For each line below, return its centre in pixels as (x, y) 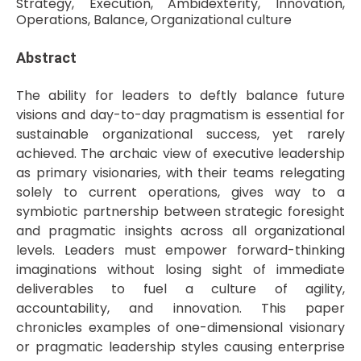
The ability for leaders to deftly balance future (180, 96)
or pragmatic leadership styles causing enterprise (180, 347)
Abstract (46, 58)
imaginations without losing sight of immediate (180, 270)
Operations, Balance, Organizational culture (154, 19)
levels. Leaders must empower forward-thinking (180, 251)
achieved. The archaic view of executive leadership (180, 154)
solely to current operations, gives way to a (180, 193)
